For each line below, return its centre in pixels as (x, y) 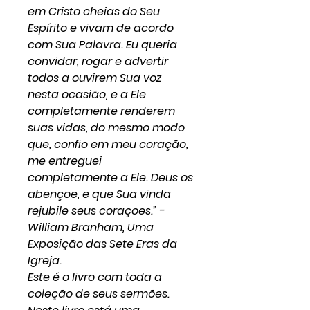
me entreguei (65, 161)
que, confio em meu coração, (108, 144)
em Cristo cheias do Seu (94, 11)
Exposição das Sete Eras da (102, 244)
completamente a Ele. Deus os (110, 177)
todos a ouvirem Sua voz (94, 78)
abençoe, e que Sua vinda (99, 194)
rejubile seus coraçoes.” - (96, 211)
